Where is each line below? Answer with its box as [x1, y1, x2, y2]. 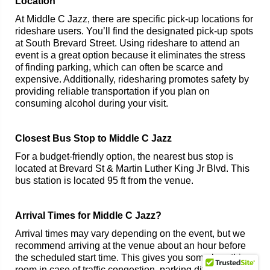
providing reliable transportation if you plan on [15, 86, 210, 96]
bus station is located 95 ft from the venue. [15, 175, 193, 186]
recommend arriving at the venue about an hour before [15, 240, 246, 251]
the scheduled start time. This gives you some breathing [15, 253, 252, 263]
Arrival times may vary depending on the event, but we [15, 228, 245, 239]
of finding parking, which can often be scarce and [15, 62, 223, 72]
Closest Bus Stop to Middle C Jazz [15, 133, 172, 143]
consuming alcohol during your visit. [15, 98, 168, 108]
